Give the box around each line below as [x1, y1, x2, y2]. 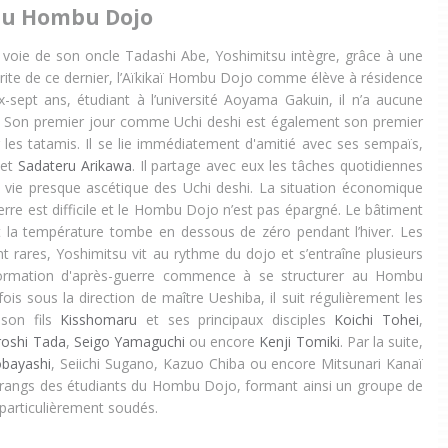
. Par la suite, [339, 332, 424, 352]
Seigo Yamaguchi [73, 332, 185, 352]
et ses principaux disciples [137, 310, 335, 330]
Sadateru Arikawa [17, 156, 132, 176]
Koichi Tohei [334, 310, 420, 330]
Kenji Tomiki [259, 332, 340, 352]
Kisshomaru [60, 310, 138, 330]
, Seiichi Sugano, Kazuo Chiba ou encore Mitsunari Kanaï [51, 354, 424, 374]
